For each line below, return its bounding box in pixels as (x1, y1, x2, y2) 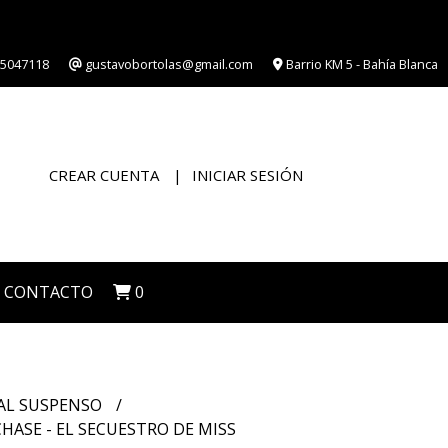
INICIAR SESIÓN (192, 164, 303, 185)
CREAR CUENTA (49, 164, 159, 185)
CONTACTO (4, 281, 93, 303)
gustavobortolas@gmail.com (82, 55, 253, 73)
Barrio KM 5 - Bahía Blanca (283, 55, 438, 73)
